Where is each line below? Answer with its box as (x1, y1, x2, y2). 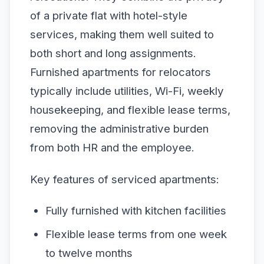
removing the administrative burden (30, 122, 209, 136)
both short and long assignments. (30, 47, 196, 61)
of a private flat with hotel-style (30, 9, 187, 23)
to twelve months (45, 246, 133, 260)
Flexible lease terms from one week (45, 227, 227, 242)
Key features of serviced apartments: (30, 172, 219, 186)
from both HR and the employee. (30, 141, 194, 155)
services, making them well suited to (30, 28, 214, 42)
